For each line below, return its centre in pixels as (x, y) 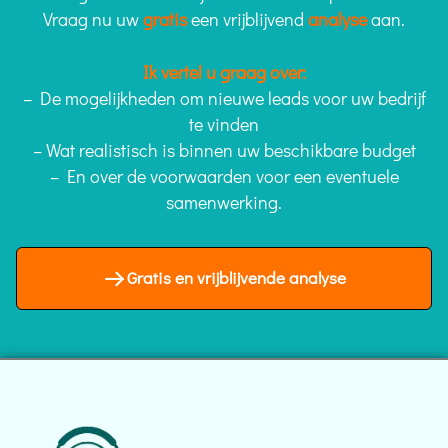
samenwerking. (224, 202)
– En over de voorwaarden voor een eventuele (224, 176)
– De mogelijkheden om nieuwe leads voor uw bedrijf (224, 98)
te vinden (224, 124)
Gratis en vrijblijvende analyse (236, 278)
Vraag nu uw (93, 19)
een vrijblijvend (247, 19)
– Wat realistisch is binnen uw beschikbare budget (224, 150)
